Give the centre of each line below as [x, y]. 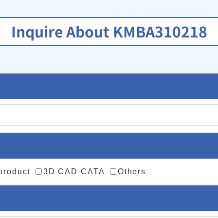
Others [132, 171]
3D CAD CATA [74, 171]
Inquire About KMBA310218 [109, 31]
